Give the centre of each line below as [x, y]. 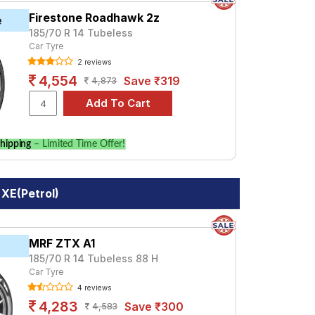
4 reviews [94, 288]
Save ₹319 [152, 81]
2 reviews [94, 62]
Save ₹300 [154, 307]
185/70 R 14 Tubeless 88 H [94, 258]
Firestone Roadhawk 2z [95, 18]
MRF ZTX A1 [62, 243]
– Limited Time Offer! [78, 144]
